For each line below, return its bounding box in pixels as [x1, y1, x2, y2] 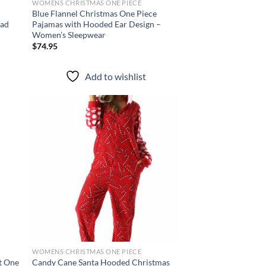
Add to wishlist [84, 70, 146, 82]
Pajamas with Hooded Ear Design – [32, 19, 161, 29]
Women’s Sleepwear [32, 30, 106, 40]
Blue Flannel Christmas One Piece [32, 8, 157, 18]
